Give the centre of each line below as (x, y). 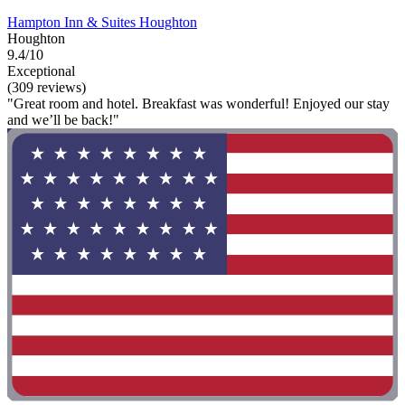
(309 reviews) (47, 87)
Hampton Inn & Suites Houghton (102, 22)
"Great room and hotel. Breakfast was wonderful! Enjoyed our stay (198, 103)
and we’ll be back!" (63, 119)
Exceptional (41, 71)
